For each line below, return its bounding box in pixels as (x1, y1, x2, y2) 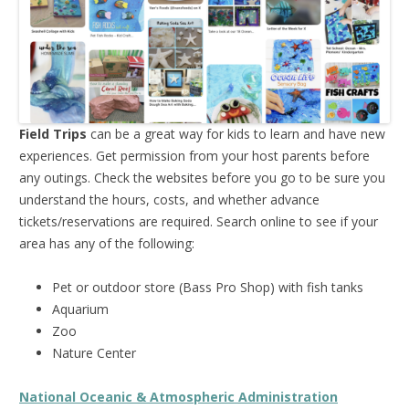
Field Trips (19, 124, 87, 142)
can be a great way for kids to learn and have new (87, 124, 385, 142)
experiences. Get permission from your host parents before (19, 146, 370, 164)
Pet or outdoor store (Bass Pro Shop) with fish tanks (52, 278, 363, 296)
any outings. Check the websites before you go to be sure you (19, 168, 385, 186)
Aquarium (52, 299, 109, 318)
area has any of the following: (19, 234, 194, 252)
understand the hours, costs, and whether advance (19, 190, 320, 208)
